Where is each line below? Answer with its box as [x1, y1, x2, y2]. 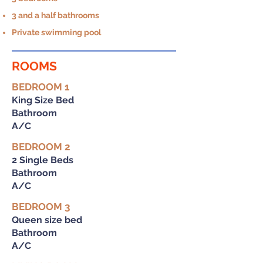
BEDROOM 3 [12, 201, 70, 213]
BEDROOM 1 [12, 81, 69, 93]
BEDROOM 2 [12, 141, 70, 153]
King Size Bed [12, 95, 74, 106]
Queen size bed [12, 214, 82, 225]
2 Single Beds [12, 154, 73, 166]
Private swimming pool [12, 28, 101, 37]
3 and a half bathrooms [12, 11, 99, 20]
